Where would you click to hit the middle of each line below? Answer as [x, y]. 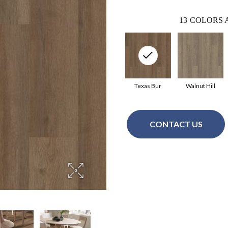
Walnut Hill [200, 85]
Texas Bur [148, 85]
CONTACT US [176, 124]
